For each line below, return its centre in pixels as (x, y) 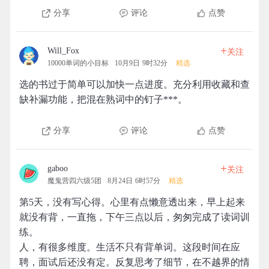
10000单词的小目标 (78, 63)
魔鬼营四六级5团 (74, 181)
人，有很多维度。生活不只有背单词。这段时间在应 (130, 247)
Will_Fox (63, 51)
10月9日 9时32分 (141, 63)
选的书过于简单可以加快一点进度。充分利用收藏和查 (134, 84)
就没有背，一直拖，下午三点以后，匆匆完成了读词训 (134, 217)
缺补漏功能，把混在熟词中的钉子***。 (103, 99)
